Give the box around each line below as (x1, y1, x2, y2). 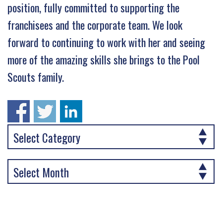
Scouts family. (7, 68, 64, 85)
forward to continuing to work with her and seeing (7, 34, 205, 50)
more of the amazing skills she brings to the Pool (7, 51, 200, 67)
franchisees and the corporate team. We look (7, 16, 182, 33)
